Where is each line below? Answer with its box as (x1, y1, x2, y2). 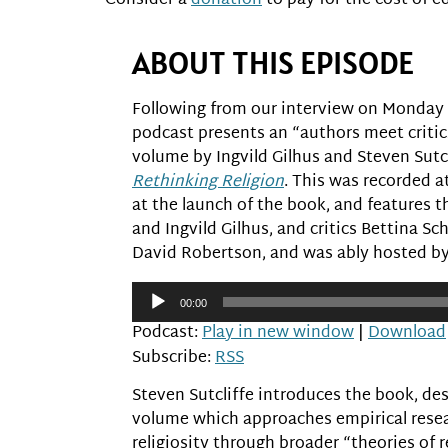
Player (131, 301, 178, 331)
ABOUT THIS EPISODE (132, 42, 414, 84)
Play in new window (202, 318, 354, 348)
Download (368, 318, 446, 348)
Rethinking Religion (132, 168, 284, 198)
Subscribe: (132, 343, 215, 373)
